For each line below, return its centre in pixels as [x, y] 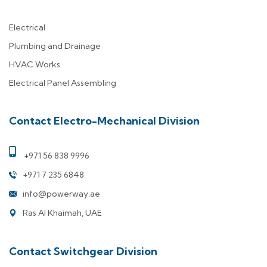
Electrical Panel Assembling [63, 83]
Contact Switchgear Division [83, 251]
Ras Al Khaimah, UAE [62, 212]
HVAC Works [35, 64]
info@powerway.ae [61, 193]
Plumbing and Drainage [55, 46]
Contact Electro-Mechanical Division [104, 120]
